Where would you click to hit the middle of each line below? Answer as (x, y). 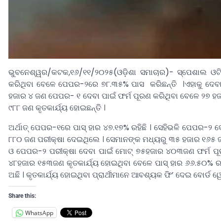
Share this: (22, 196)
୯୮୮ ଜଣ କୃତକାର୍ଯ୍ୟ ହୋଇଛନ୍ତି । (57, 108)
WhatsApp (39, 213)
